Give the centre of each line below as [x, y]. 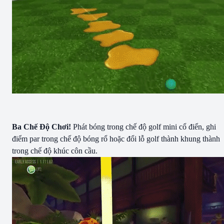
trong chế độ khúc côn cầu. [55, 150]
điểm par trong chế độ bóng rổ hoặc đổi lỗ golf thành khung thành [116, 138]
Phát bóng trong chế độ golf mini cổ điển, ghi [143, 126]
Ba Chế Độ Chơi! [41, 126]
